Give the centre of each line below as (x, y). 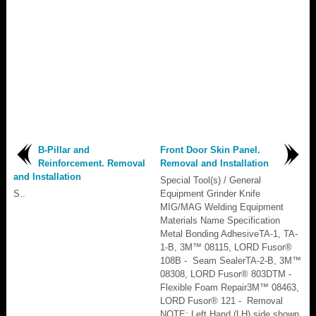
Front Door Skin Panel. (210, 150)
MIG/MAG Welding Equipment (222, 207)
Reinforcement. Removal (92, 163)
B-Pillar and (64, 150)
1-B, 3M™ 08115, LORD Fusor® (226, 247)
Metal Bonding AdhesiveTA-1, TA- (229, 233)
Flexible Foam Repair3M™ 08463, (230, 287)
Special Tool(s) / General (211, 180)
